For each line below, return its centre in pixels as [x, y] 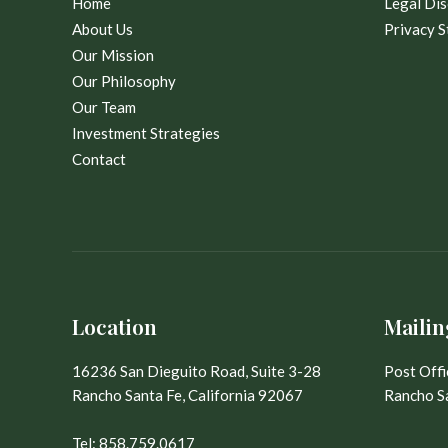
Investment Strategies [146, 132]
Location [114, 325]
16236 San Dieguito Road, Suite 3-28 [196, 370]
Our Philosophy [124, 80]
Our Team [104, 106]
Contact [99, 158]
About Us [102, 28]
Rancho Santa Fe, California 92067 [187, 394]
